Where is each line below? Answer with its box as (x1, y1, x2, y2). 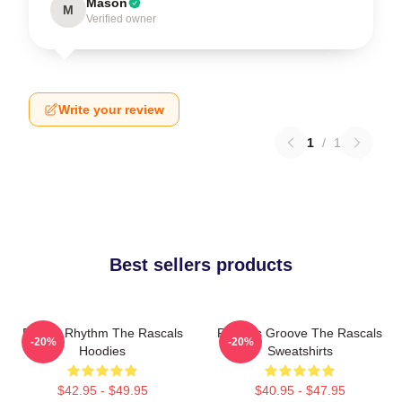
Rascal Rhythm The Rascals (22, 325, 183, 340)
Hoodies (79, 343, 126, 358)
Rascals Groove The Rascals (217, 325, 382, 340)
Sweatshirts (267, 343, 333, 358)
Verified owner (86, 12, 156, 25)
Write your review (58, 101, 164, 117)
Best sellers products (109, 254, 293, 275)
